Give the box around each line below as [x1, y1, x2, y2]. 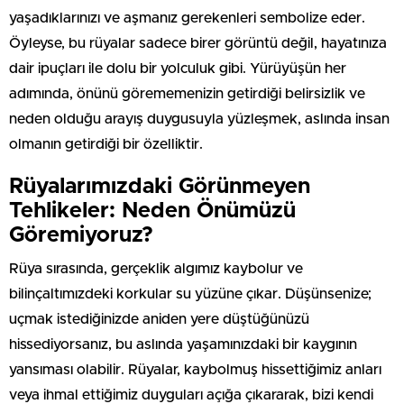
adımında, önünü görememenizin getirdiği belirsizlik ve [9, 86, 365, 101]
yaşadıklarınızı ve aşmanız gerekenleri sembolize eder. [9, 10, 365, 25]
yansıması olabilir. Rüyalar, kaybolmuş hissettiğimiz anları [9, 362, 381, 377]
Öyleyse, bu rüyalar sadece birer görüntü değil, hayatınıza [9, 35, 387, 50]
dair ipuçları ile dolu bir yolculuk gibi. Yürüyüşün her [9, 60, 346, 76]
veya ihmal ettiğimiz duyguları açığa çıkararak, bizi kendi [9, 387, 373, 402]
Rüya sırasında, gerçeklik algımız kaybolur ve [9, 261, 303, 276]
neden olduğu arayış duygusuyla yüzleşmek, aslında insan [9, 111, 390, 126]
